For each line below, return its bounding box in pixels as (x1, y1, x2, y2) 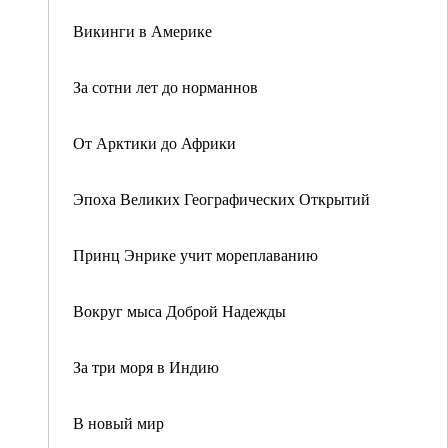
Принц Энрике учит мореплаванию (73, 244, 318, 265)
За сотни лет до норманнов (73, 76, 258, 97)
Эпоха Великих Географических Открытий (73, 188, 370, 209)
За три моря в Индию (73, 356, 219, 377)
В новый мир (73, 412, 164, 433)
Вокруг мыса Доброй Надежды (73, 300, 286, 321)
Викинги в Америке (73, 20, 212, 41)
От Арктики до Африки (73, 132, 236, 153)
